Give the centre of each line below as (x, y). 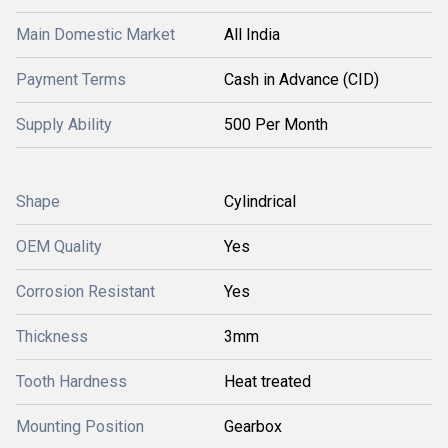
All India (252, 34)
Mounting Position (80, 426)
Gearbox (253, 426)
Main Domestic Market (95, 34)
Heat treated (267, 381)
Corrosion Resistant (85, 291)
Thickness (52, 336)
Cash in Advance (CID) (301, 79)
